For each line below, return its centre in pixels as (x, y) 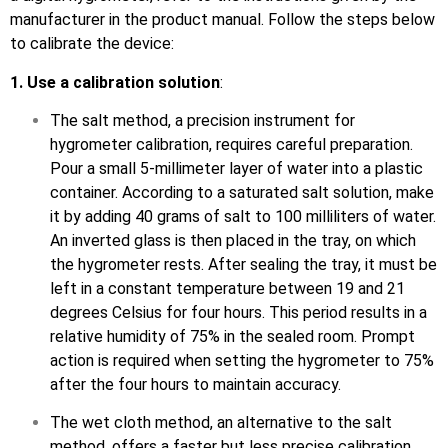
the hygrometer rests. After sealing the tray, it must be (243, 264)
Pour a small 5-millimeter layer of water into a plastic (236, 168)
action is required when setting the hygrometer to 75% (242, 360)
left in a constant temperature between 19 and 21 (227, 288)
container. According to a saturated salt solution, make (242, 192)
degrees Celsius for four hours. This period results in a (238, 312)
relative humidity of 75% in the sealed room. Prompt (232, 336)
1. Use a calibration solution (115, 82)
